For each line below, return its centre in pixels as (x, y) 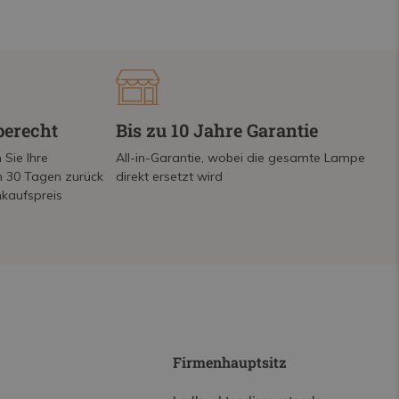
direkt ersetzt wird (170, 176)
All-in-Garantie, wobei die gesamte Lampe (241, 158)
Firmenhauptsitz (229, 362)
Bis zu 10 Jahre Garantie (217, 130)
